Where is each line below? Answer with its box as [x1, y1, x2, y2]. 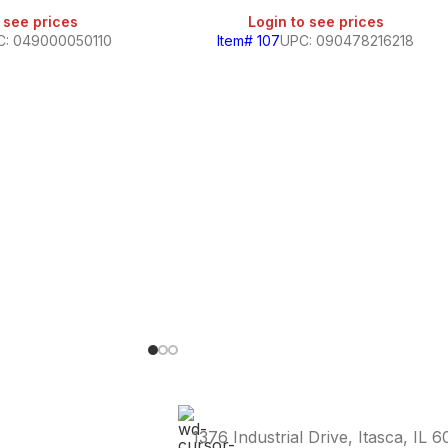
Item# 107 [217, 32, 281, 49]
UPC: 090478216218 [280, 32, 415, 49]
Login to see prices [247, 13, 384, 30]
